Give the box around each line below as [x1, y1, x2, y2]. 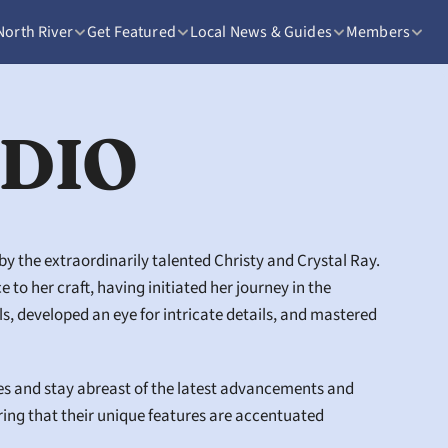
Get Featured [86, 20, 176, 43]
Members [345, 20, 410, 43]
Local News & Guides [189, 20, 332, 43]
